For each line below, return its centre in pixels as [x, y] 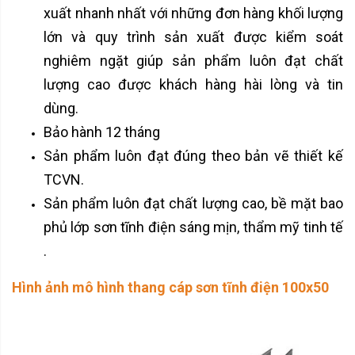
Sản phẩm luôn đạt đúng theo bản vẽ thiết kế [193, 155]
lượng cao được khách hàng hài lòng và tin [193, 84]
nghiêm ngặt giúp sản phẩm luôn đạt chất [193, 60]
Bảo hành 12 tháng [102, 132]
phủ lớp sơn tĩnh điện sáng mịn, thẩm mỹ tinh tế [193, 227]
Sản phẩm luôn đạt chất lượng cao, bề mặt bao [193, 203]
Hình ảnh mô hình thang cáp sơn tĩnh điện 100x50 [170, 287]
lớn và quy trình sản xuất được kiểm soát [193, 36]
